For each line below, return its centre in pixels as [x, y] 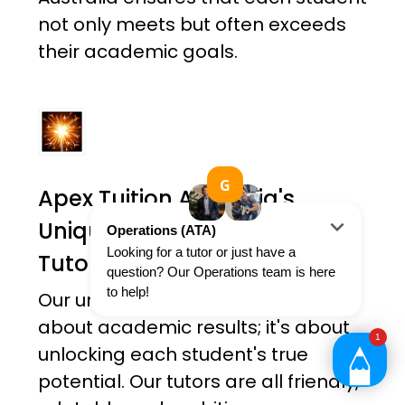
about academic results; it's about [193, 328]
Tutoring [84, 264]
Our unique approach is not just [180, 301]
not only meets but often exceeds [192, 25]
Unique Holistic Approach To [193, 231]
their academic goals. [137, 52]
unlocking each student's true [173, 355]
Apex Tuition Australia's [166, 199]
